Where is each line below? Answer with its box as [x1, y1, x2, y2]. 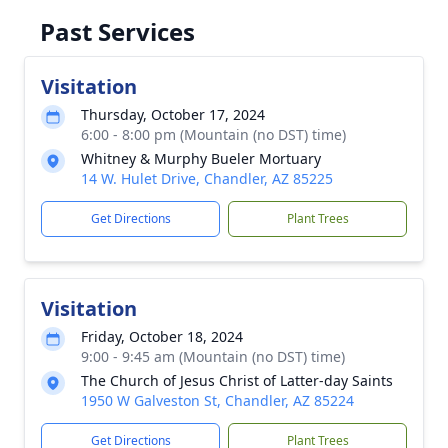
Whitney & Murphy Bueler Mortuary [81, 149, 321, 168]
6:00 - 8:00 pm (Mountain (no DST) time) [81, 125, 346, 144]
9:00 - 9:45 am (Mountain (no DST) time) [81, 347, 345, 366]
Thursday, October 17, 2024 [81, 105, 265, 124]
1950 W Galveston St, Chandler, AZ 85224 [81, 391, 354, 410]
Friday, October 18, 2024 [81, 327, 243, 346]
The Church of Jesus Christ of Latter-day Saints [81, 371, 393, 390]
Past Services [40, 15, 195, 48]
